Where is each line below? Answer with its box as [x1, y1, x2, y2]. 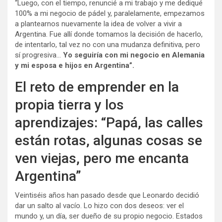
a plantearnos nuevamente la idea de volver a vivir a [15, 19, 182, 29]
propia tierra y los [15, 97, 124, 113]
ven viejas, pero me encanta [15, 150, 189, 167]
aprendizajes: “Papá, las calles [15, 114, 203, 131]
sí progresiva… [15, 51, 63, 60]
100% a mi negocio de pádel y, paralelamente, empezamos [15, 9, 205, 18]
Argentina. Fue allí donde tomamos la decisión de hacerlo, [15, 30, 203, 39]
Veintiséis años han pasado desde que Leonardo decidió [15, 191, 199, 200]
